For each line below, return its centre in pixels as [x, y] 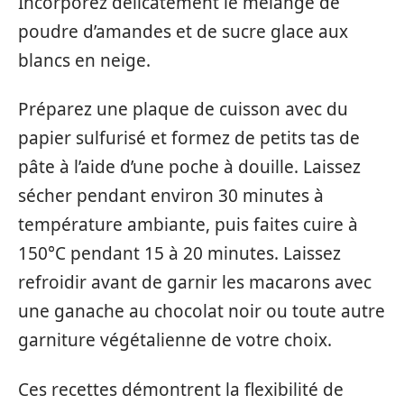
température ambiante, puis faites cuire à [188, 225]
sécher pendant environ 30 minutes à [171, 196]
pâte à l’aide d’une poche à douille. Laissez [189, 167]
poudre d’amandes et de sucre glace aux [183, 31]
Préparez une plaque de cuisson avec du [183, 110]
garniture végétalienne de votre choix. [175, 340]
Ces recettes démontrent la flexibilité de [181, 389]
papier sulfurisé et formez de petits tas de [189, 138]
